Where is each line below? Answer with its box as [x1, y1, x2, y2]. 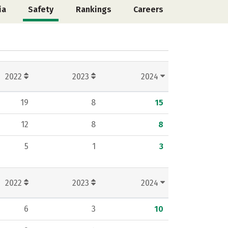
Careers [133, 5, 163, 14]
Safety [28, 5, 54, 14]
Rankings [75, 5, 111, 14]
